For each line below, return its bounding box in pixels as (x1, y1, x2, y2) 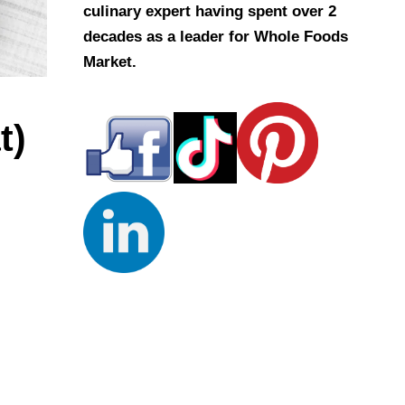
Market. (83, 53, 137, 71)
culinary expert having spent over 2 (83, 3, 336, 21)
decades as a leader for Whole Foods (83, 28, 348, 46)
